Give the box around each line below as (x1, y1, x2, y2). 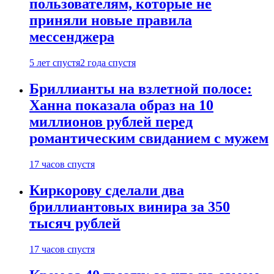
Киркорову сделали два (29, 182, 184, 198)
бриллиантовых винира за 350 (29, 198, 230, 215)
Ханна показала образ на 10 (29, 97, 213, 114)
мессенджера (29, 29, 114, 45)
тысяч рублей (29, 215, 120, 231)
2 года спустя (80, 57, 136, 68)
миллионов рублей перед (29, 114, 193, 130)
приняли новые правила (29, 12, 192, 29)
